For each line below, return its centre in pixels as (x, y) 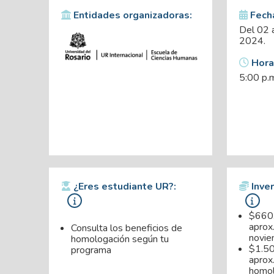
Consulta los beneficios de (127, 228)
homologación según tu (120, 239)
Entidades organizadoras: (131, 16)
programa (91, 250)
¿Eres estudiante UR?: (124, 187)
